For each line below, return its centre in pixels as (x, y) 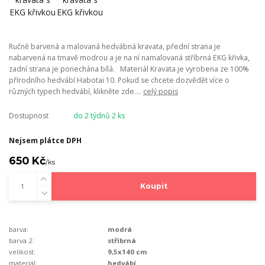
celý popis (161, 91)
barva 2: (22, 240)
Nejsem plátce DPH (45, 140)
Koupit (153, 186)
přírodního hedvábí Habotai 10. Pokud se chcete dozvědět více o (119, 80)
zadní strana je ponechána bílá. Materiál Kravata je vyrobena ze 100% (129, 69)
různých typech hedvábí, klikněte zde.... (76, 91)
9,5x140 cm (128, 252)
